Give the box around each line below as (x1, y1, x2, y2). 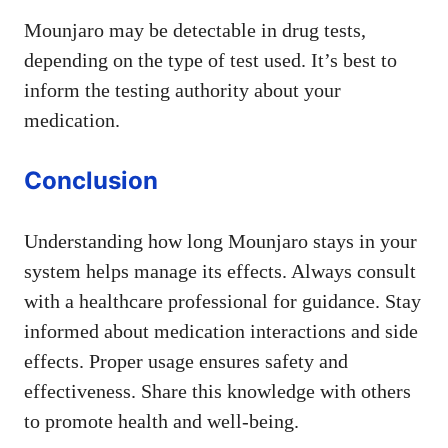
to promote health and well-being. (24, 409, 299, 432)
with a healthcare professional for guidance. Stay (24, 289, 421, 312)
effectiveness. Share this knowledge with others (24, 379, 411, 402)
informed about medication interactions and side (24, 319, 418, 342)
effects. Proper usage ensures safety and (24, 349, 348, 372)
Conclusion (24, 165, 158, 195)
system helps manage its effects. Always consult (24, 259, 416, 282)
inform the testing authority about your (24, 78, 341, 101)
